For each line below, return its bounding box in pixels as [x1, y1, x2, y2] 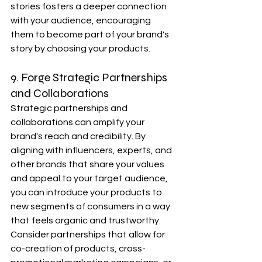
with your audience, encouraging [11, 16, 153, 25]
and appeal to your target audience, [11, 174, 170, 183]
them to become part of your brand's [11, 30, 171, 39]
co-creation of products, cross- [11, 244, 146, 253]
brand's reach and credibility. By [11, 132, 147, 141]
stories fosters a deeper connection [11, 2, 168, 11]
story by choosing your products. [11, 44, 150, 53]
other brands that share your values [11, 160, 166, 169]
